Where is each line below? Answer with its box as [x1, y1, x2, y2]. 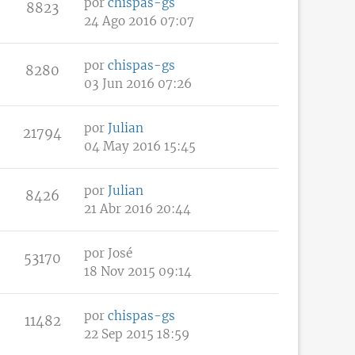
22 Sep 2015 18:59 [84, 326, 189, 342]
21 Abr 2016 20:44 [84, 200, 191, 216]
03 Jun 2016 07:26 [84, 75, 192, 91]
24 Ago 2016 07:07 [84, 13, 194, 29]
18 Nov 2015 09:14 [84, 263, 192, 279]
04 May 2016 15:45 [84, 138, 196, 154]
